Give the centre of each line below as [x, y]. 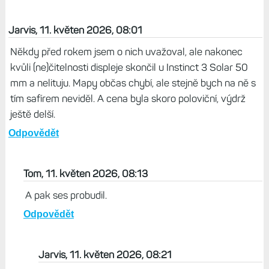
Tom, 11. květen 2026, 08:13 [85, 174]
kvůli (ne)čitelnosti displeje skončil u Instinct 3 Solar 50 [129, 68]
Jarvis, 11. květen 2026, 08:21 [105, 255]
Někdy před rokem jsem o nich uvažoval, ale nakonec [126, 52]
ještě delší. [32, 114]
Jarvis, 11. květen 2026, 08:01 [75, 30]
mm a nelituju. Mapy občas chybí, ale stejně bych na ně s [133, 83]
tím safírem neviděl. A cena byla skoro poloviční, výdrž [128, 99]
